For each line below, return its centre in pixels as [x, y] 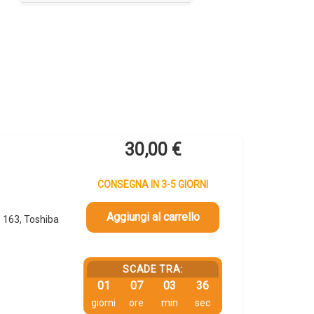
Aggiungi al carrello [153, 217]
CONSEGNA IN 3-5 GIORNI [153, 184]
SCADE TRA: [153, 269]
